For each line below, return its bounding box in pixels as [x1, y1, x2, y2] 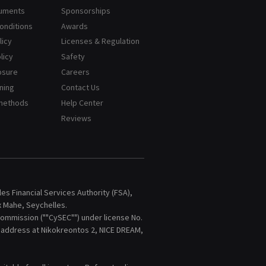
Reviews [61, 112, 91, 123]
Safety [61, 51, 85, 62]
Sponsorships [61, 5, 110, 16]
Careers [61, 66, 90, 78]
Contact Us [61, 82, 100, 93]
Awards [61, 20, 88, 31]
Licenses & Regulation [61, 36, 140, 47]
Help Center [61, 97, 103, 109]
